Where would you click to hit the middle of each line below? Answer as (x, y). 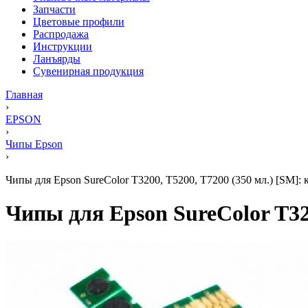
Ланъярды (57, 59)
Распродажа (61, 34)
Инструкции (63, 46)
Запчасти (54, 9)
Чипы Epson (34, 144)
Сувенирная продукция (88, 71)
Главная (24, 95)
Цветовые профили (79, 22)
